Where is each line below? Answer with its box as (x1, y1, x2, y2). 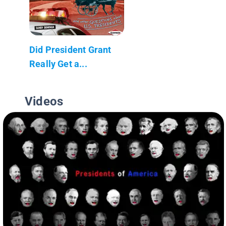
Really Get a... (29, 58, 87, 69)
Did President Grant (29, 44, 111, 55)
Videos (25, 94, 64, 108)
